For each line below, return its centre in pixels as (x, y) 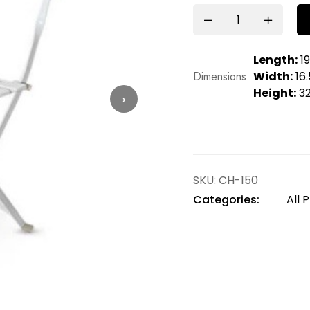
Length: (275, 60)
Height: (275, 93)
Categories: (226, 200)
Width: (273, 76)
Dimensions (220, 76)
